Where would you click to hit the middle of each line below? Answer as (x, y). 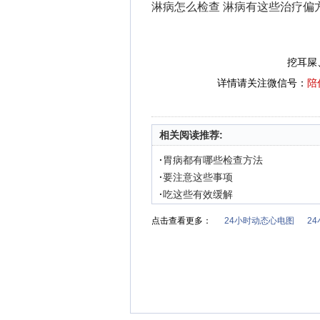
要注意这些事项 (198, 177)
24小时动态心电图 (259, 221)
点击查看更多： (181, 221)
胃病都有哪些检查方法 (213, 160)
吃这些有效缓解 (198, 194)
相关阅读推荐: (191, 135)
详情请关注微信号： (262, 83)
